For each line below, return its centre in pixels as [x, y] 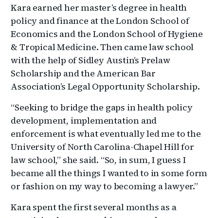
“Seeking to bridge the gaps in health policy [102, 108]
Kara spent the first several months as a [94, 207]
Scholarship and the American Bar [83, 73]
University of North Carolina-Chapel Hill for [102, 147]
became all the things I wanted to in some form [109, 173]
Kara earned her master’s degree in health [99, 8]
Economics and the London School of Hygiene [107, 34]
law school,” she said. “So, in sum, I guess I [98, 160]
